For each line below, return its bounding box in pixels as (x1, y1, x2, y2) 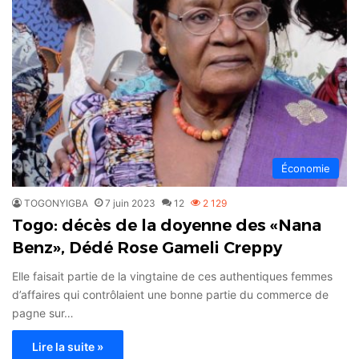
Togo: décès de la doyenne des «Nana (12, 215, 321, 235)
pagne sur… (12, 305, 74, 320)
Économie (281, 161, 330, 175)
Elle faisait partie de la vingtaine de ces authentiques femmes (12, 268, 333, 283)
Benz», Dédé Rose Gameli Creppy (12, 237, 282, 257)
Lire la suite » (32, 339, 103, 353)
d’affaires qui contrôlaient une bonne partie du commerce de (12, 287, 329, 301)
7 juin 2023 (105, 196, 155, 209)
